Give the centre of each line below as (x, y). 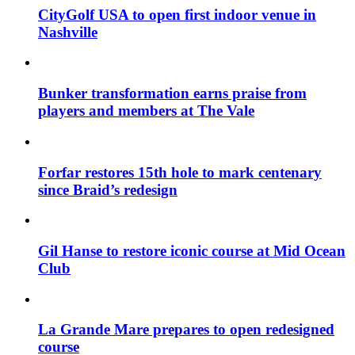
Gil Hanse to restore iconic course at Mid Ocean (192, 250)
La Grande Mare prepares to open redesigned (186, 330)
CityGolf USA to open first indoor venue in (177, 14)
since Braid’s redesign (108, 189)
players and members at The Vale (146, 111)
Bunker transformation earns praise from (172, 94)
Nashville (68, 32)
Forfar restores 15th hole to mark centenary (180, 172)
